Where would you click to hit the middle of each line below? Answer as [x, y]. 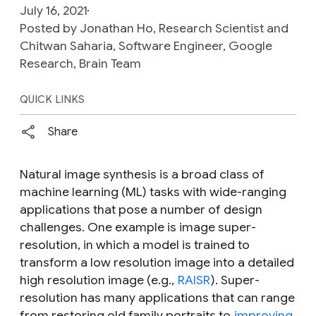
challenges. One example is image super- [138, 227]
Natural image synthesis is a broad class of [142, 174]
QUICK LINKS [53, 99]
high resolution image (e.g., [98, 280]
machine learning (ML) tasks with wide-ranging [153, 192]
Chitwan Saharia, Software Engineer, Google [146, 45]
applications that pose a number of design [141, 209]
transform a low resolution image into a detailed [157, 262]
